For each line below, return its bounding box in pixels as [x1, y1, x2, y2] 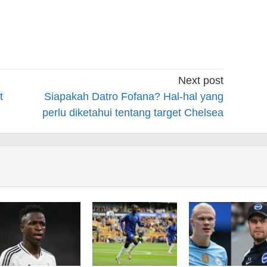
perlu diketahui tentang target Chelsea [42, 107, 223, 119]
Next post [178, 74, 223, 87]
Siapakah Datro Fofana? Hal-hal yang [44, 91, 223, 103]
